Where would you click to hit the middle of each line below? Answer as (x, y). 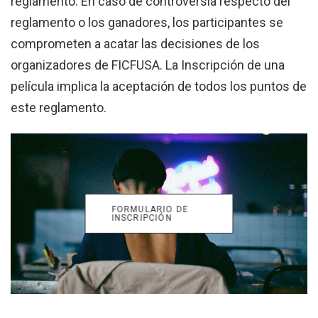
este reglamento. (59, 107)
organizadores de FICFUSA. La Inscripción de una (148, 65)
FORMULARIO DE (150, 209)
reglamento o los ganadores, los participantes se (147, 22)
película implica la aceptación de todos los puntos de (159, 86)
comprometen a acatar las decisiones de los (135, 43)
